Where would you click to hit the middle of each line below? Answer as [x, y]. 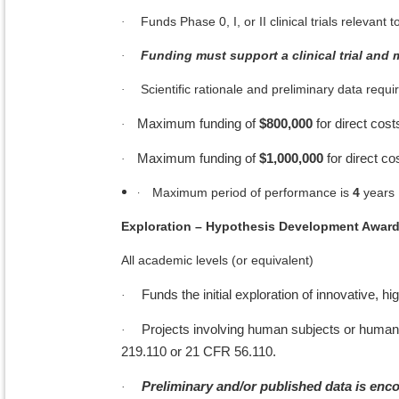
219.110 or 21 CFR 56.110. [199, 352]
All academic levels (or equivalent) [217, 261]
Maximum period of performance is [252, 193]
